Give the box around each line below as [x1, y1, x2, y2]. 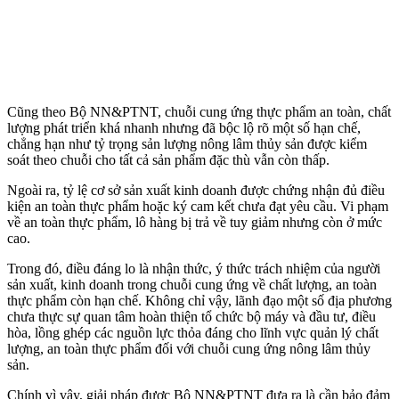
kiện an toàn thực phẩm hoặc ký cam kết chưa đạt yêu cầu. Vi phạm [7, 198, 388, 214]
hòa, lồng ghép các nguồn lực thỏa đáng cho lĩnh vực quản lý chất [7, 324, 379, 340]
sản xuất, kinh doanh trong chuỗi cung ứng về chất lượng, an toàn [7, 276, 377, 292]
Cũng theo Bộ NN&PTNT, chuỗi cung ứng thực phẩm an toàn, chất [7, 103, 391, 119]
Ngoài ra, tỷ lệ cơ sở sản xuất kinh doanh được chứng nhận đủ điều [7, 182, 385, 198]
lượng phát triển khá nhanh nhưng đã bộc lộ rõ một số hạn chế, [7, 119, 361, 135]
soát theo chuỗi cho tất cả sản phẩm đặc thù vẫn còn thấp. [7, 151, 330, 167]
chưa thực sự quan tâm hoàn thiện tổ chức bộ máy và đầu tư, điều [7, 308, 376, 324]
